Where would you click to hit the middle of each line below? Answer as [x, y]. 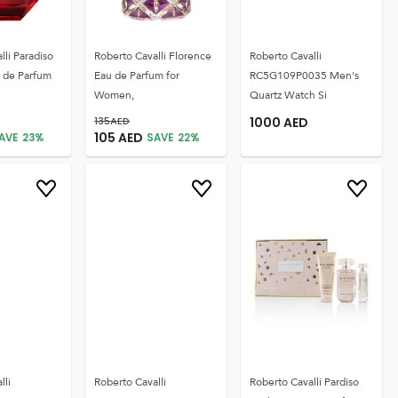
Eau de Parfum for [137, 76]
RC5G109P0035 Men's [305, 76]
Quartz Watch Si [289, 95]
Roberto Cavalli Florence [153, 56]
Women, [115, 95]
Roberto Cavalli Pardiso [305, 382]
